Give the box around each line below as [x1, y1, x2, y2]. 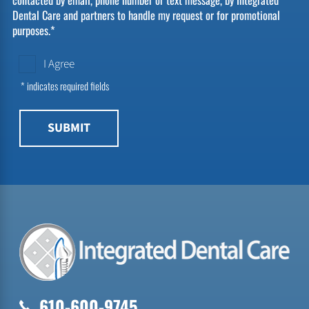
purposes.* [12, 21, 56, 39]
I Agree [43, 55, 74, 72]
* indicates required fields [20, 77, 109, 93]
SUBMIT [47, 119, 90, 137]
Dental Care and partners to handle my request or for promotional [12, 6, 281, 24]
